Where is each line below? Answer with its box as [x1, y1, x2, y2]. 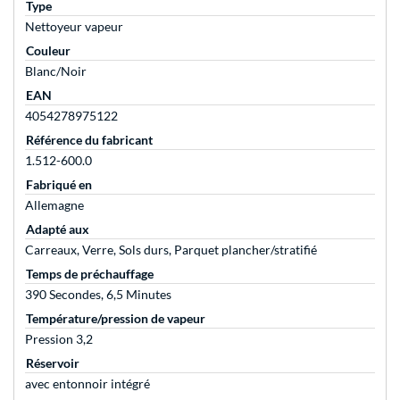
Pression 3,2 [25, 331, 93, 347]
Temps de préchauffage [26, 266, 154, 282]
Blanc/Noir [25, 63, 87, 79]
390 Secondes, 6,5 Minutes [25, 287, 171, 303]
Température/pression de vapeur [26, 311, 205, 327]
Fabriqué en [26, 177, 92, 193]
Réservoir [26, 355, 79, 371]
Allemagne [25, 197, 84, 213]
